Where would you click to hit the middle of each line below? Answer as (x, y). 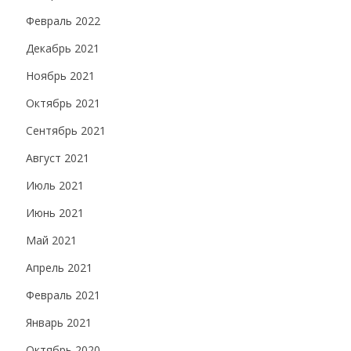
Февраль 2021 (63, 295)
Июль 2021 (55, 185)
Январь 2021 (59, 322)
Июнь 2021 (55, 213)
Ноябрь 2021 (60, 76)
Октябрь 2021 (63, 103)
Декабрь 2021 (63, 48)
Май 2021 (51, 240)
